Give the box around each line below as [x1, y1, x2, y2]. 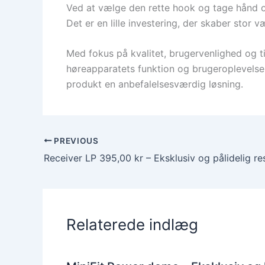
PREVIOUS [51, 135, 99, 146]
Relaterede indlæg [66, 215, 198, 234]
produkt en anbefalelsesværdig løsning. [66, 78, 243, 91]
